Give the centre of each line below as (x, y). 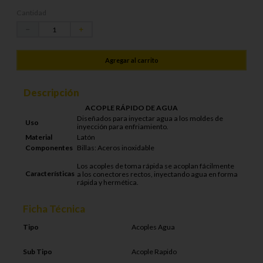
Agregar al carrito (131, 60)
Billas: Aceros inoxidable (116, 148)
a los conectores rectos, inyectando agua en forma (157, 174)
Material (39, 137)
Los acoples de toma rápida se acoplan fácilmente (156, 166)
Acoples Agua (153, 227)
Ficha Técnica (54, 209)
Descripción (51, 93)
